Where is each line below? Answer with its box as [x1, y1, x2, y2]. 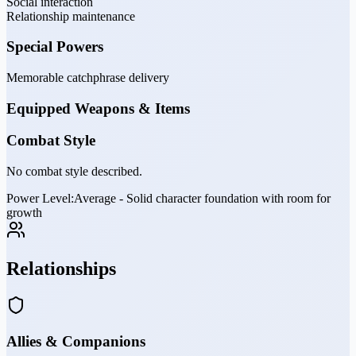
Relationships [6, 258, 116, 280]
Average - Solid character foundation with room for [74, 192, 331, 206]
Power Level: [6, 192, 74, 206]
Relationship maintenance [6, 9, 135, 23]
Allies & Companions [6, 332, 145, 350]
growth [6, 206, 42, 220]
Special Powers [6, 38, 103, 56]
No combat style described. [6, 164, 142, 179]
